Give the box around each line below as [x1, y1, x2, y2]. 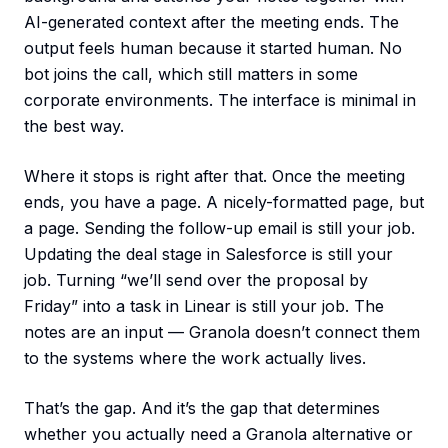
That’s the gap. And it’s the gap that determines [24, 398, 380, 419]
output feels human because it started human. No [24, 38, 402, 59]
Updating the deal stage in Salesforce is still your [24, 244, 393, 265]
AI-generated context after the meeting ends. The [24, 12, 399, 33]
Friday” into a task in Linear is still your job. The [24, 296, 384, 317]
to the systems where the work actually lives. [24, 348, 366, 369]
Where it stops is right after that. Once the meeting [24, 166, 405, 187]
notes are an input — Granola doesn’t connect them [24, 322, 420, 343]
